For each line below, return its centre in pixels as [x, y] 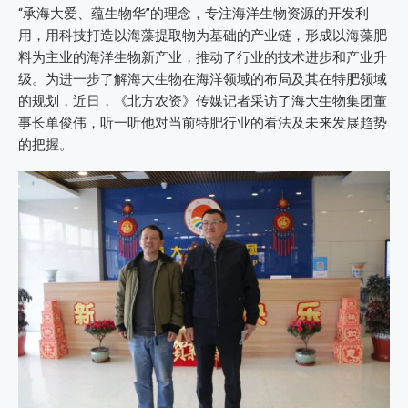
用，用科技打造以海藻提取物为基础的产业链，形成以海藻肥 [203, 36]
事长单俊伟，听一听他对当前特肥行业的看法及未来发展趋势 [203, 123]
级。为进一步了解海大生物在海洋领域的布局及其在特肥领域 [203, 79]
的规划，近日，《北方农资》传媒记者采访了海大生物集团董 [203, 101]
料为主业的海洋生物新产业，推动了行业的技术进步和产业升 [203, 57]
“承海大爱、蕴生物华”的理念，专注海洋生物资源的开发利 [194, 14]
